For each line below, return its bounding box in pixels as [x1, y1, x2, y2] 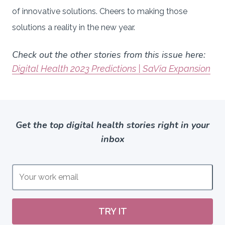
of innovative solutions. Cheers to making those [12, 6, 187, 16]
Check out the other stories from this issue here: [12, 48, 205, 61]
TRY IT [98, 205, 127, 216]
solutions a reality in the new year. [12, 22, 135, 32]
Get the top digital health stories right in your [16, 119, 209, 131]
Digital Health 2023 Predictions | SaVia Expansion [12, 63, 210, 74]
